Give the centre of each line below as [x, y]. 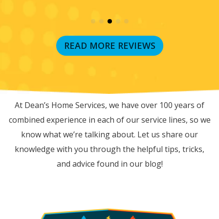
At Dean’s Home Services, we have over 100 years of [109, 105]
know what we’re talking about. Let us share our [109, 134]
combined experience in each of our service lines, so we [109, 120]
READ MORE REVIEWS [109, 45]
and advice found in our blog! [109, 164]
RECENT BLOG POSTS [109, 82]
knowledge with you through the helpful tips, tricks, [109, 149]
